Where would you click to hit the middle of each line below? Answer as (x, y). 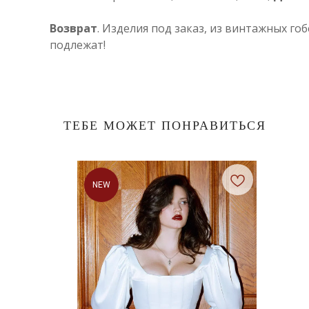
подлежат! (78, 45)
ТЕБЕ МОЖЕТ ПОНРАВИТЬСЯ (165, 126)
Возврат (73, 29)
